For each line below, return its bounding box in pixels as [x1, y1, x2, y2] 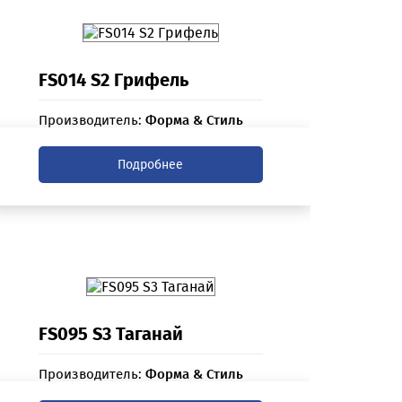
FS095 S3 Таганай [38, 323, 183, 345]
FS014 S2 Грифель [38, 69, 188, 92]
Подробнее [118, 157, 184, 173]
